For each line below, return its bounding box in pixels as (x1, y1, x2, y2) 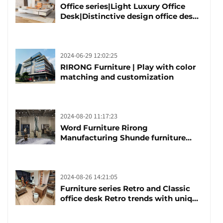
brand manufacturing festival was (60, 142, 191, 152)
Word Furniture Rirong (60, 122, 148, 132)
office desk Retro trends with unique (60, 193, 202, 203)
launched (60, 152, 96, 162)
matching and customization (60, 72, 174, 82)
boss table (60, 21, 100, 31)
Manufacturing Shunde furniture (60, 132, 186, 142)
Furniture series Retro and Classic (60, 183, 123, 193)
